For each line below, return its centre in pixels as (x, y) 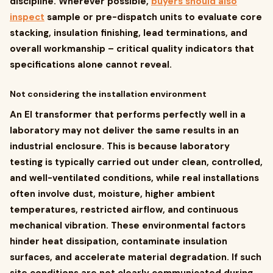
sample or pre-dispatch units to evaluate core (153, 17)
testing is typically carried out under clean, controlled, (136, 162)
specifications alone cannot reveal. (91, 65)
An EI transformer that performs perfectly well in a (128, 115)
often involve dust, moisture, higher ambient (112, 194)
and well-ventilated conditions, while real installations (134, 178)
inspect (27, 17)
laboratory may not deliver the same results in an (124, 130)
